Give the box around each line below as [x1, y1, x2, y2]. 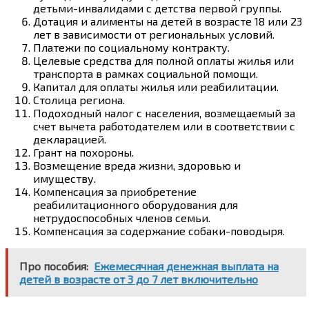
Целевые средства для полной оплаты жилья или [33, 53, 294, 67]
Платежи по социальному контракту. [33, 40, 230, 54]
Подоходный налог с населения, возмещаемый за [33, 106, 295, 119]
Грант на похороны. [33, 145, 134, 159]
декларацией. [33, 132, 106, 146]
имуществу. [33, 171, 96, 185]
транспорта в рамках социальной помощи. [33, 66, 258, 80]
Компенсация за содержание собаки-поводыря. [33, 223, 285, 237]
